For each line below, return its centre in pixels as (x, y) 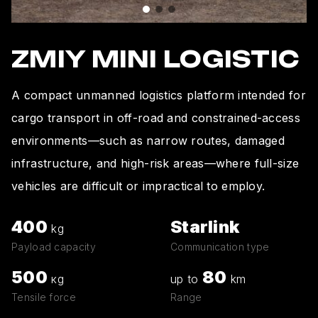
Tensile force (44, 297)
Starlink (205, 226)
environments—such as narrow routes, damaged (148, 140)
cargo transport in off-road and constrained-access (156, 117)
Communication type (220, 246)
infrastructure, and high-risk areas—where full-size (155, 163)
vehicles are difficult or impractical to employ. (138, 186)
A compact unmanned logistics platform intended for (159, 95)
